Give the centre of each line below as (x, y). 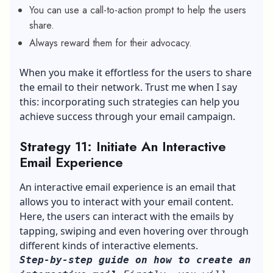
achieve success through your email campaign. (127, 116)
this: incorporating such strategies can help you (129, 101)
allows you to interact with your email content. (126, 201)
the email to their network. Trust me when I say (128, 87)
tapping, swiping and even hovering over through (134, 231)
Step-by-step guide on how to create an (135, 260)
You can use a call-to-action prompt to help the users (138, 10)
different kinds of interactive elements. (109, 245)
